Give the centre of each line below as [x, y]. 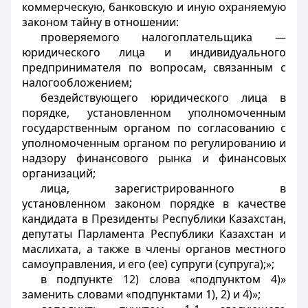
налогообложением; [77, 82]
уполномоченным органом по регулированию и [154, 143]
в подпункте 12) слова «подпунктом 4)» [163, 279]
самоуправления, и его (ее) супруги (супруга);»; [148, 264]
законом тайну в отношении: [100, 22]
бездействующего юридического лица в [163, 98]
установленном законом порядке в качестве [154, 203]
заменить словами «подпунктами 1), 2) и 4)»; [141, 294]
